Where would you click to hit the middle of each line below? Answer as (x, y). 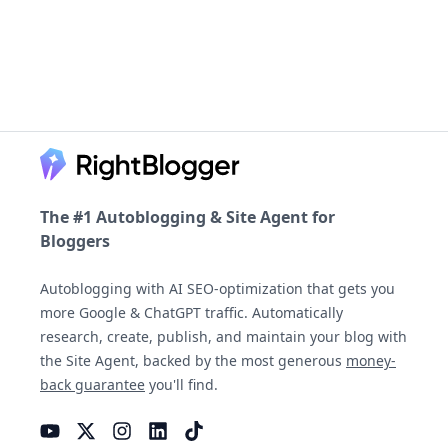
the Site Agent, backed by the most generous (193, 360)
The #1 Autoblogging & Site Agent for (187, 216)
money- (371, 360)
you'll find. (181, 384)
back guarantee (92, 384)
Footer (40, 158)
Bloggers (75, 240)
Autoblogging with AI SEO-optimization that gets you (217, 288)
